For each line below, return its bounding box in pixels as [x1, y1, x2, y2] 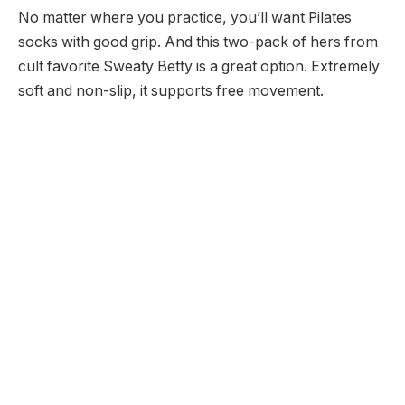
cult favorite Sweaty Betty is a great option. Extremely [18, 57, 380, 75]
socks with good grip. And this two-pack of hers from [18, 33, 378, 51]
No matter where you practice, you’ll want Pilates [18, 8, 352, 26]
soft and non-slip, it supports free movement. [18, 81, 324, 99]
